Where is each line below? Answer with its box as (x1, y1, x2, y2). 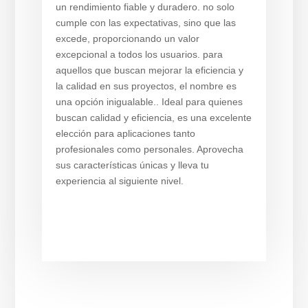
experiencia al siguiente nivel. (55, 175, 184, 186)
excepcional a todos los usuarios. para (55, 49, 223, 60)
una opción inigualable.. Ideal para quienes (55, 96, 243, 107)
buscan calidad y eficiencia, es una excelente (55, 112, 252, 123)
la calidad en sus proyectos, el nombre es (55, 80, 236, 91)
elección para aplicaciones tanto (55, 128, 195, 139)
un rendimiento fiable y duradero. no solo (55, 1, 234, 12)
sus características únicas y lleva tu (55, 159, 209, 170)
